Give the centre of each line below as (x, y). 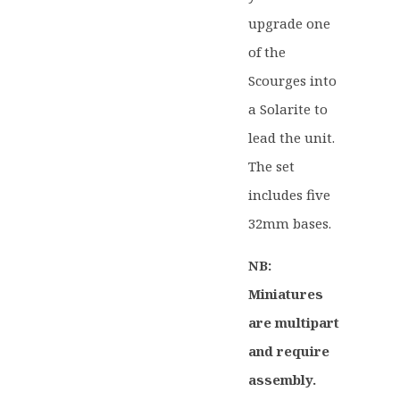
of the (267, 52)
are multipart (294, 322)
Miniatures (286, 294)
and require (289, 351)
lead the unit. (292, 137)
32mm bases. (290, 223)
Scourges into (293, 80)
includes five (290, 195)
